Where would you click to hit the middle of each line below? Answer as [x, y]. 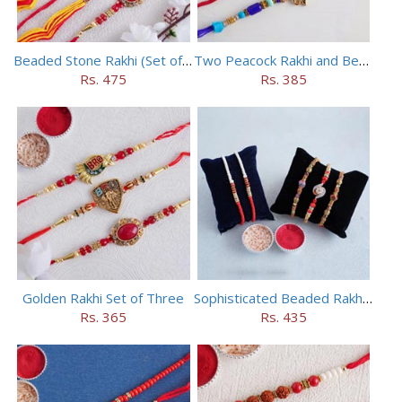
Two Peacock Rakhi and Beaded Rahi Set [363, 61]
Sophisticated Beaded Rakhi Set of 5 [367, 297]
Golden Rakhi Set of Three [104, 297]
